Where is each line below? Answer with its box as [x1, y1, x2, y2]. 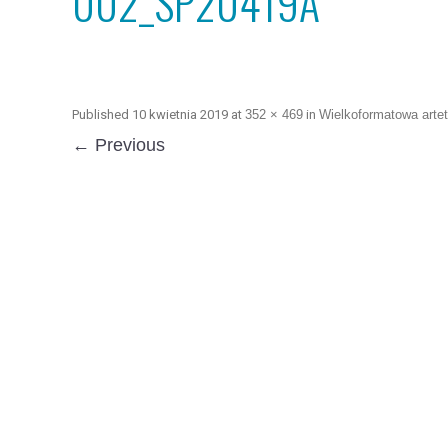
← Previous [72, 135, 165, 155]
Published [72, 107, 132, 122]
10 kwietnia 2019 [132, 107, 228, 122]
